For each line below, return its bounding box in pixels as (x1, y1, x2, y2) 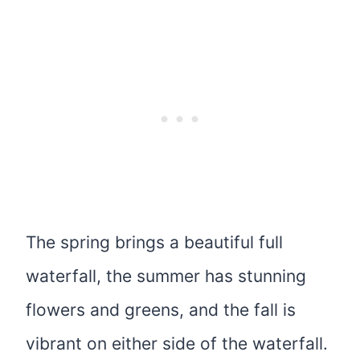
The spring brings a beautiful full (26, 232, 283, 253)
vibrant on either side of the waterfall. (26, 333, 328, 354)
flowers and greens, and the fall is (26, 300, 296, 321)
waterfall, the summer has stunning (26, 266, 306, 287)
